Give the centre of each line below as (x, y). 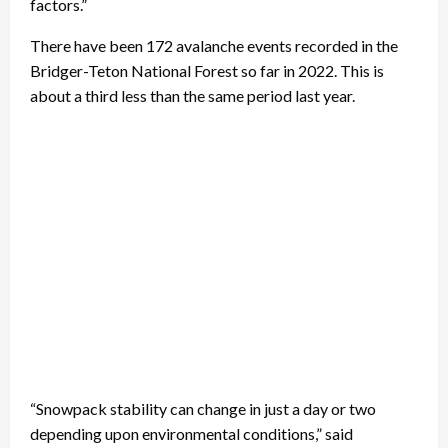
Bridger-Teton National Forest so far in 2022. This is (207, 71)
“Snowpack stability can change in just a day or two (203, 409)
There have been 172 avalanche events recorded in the (214, 46)
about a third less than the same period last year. (194, 96)
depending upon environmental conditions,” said (191, 434)
